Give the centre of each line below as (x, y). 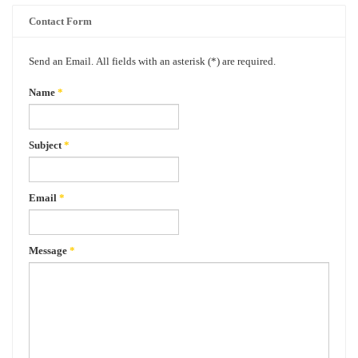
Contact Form (60, 21)
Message (48, 251)
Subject (45, 145)
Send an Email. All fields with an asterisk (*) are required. (152, 61)
